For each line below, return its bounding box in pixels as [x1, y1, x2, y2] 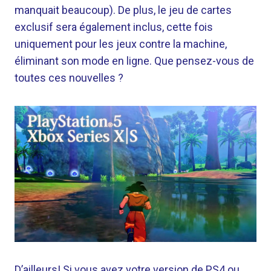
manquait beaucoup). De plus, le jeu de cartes [15, 4, 232, 16]
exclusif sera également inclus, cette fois [15, 21, 213, 33]
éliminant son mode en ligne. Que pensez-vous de [15, 54, 254, 67]
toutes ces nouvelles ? [15, 71, 123, 84]
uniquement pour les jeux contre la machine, [15, 38, 227, 50]
